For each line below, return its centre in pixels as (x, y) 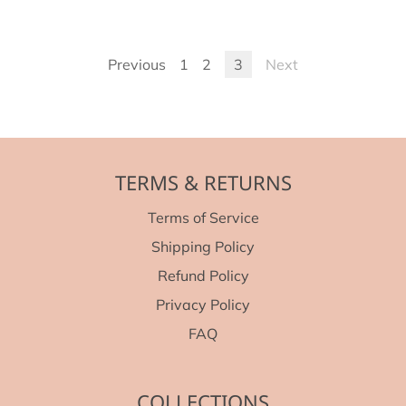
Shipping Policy (203, 247)
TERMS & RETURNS (203, 183)
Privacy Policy (203, 305)
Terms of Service (203, 218)
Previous (137, 65)
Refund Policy (203, 276)
